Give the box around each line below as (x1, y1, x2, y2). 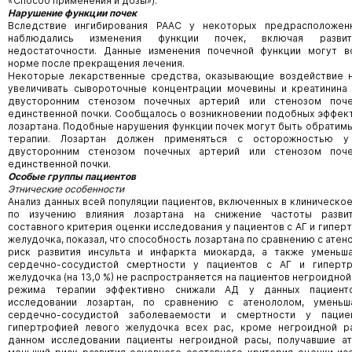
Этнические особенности (8, 183, 124, 195)
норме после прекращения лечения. (8, 57, 185, 69)
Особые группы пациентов (8, 170, 136, 182)
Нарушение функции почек (8, 7, 137, 19)
